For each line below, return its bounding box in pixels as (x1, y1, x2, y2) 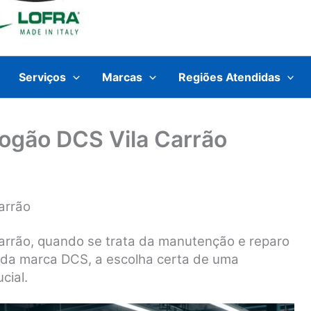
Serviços (19, 69, 67, 84)
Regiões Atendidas (178, 69, 280, 84)
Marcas (101, 69, 142, 84)
